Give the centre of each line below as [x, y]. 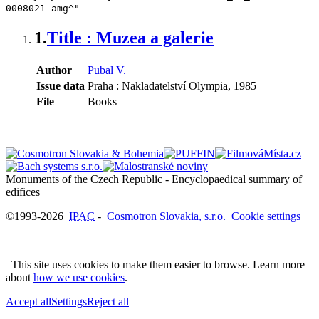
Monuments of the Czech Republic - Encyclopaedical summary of [154, 179]
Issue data [61, 85]
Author [54, 70]
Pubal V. [107, 70]
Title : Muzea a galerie [130, 37]
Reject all [108, 301]
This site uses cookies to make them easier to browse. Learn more [155, 264]
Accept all [28, 301]
